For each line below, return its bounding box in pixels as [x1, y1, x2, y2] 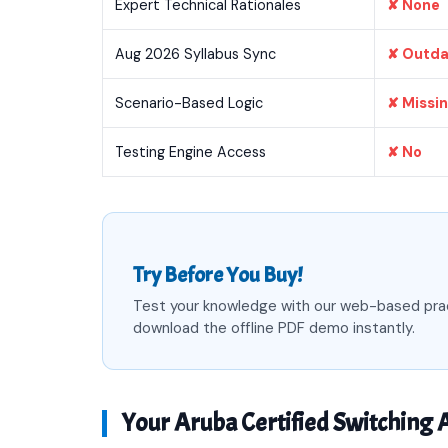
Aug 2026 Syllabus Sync [115, 45, 276, 63]
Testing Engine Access [115, 143, 266, 161]
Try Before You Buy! [133, 261, 302, 289]
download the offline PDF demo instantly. [133, 318, 415, 338]
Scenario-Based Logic [115, 94, 263, 112]
